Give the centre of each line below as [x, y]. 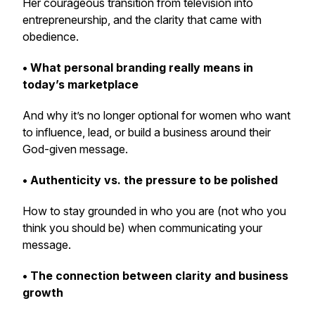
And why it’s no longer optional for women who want [156, 115]
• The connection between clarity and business [155, 276]
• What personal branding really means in [138, 67]
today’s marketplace [81, 84]
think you [47, 228]
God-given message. [75, 149]
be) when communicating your [184, 228]
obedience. [51, 37]
